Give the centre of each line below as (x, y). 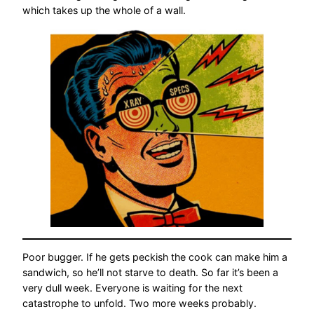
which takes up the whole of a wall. (104, 10)
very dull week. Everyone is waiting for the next (132, 288)
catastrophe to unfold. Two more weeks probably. (139, 303)
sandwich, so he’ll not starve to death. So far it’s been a (150, 273)
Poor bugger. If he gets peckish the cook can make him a (155, 257)
